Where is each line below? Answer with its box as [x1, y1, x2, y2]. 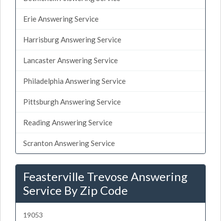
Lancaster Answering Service [23, 55, 118, 65]
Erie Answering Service [23, 14, 99, 23]
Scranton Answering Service [23, 138, 115, 147]
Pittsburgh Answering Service [23, 97, 121, 106]
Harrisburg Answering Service [23, 35, 121, 44]
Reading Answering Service [23, 117, 112, 127]
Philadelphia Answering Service [23, 76, 126, 85]
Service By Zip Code [23, 183, 128, 197]
